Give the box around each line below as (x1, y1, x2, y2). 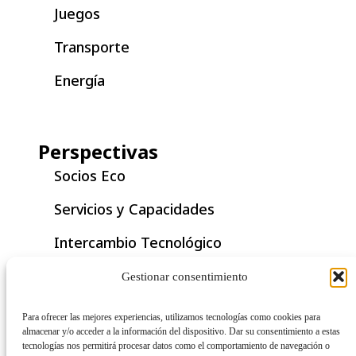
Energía (54, 70, 105, 90)
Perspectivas (38, 137, 158, 164)
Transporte (54, 37, 130, 56)
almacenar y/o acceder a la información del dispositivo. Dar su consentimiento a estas (22, 326, 340, 337)
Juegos (54, 3, 100, 23)
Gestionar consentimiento (121, 269, 248, 283)
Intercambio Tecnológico (54, 232, 222, 252)
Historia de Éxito (54, 299, 168, 319)
